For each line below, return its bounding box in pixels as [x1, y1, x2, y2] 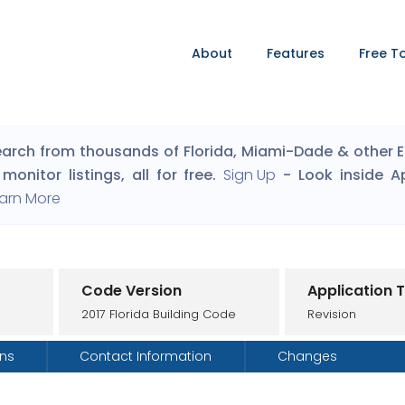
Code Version [80, 279, 182, 301]
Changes [277, 347, 337, 365]
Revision [306, 305, 356, 323]
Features [267, 44, 325, 62]
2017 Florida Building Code [80, 305, 236, 323]
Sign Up [223, 165, 277, 185]
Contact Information [80, 347, 212, 365]
